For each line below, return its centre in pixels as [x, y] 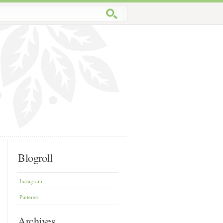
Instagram [31, 181]
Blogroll [35, 158]
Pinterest [29, 197]
